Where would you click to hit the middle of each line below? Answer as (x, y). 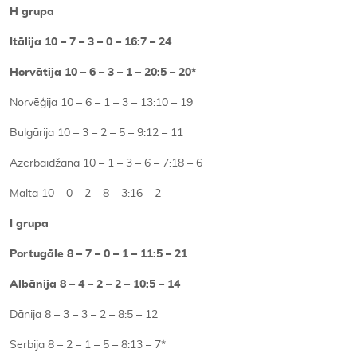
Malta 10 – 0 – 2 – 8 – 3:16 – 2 (85, 194)
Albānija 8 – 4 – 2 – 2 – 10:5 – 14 (95, 285)
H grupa (32, 12)
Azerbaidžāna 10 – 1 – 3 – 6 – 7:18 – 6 (106, 164)
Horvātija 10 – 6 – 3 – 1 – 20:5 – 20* (103, 73)
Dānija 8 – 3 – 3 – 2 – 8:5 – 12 (84, 315)
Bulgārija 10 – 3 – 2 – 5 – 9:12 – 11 (96, 133)
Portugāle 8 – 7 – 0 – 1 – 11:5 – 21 (98, 255)
